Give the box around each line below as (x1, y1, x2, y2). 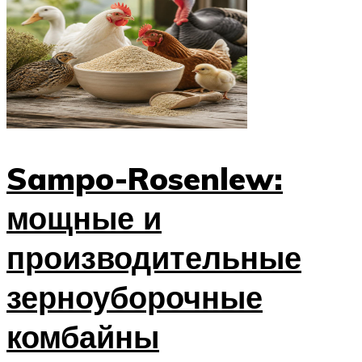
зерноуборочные (6, 277, 263, 318)
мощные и (6, 198, 162, 238)
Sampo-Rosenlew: (6, 158, 283, 199)
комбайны (6, 317, 159, 357)
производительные (6, 238, 301, 278)
